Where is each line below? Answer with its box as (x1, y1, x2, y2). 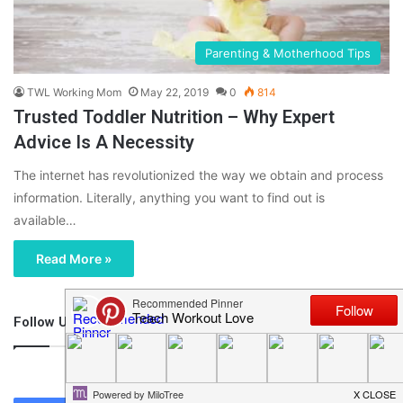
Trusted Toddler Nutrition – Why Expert (13, 106, 335, 129)
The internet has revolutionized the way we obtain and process (13, 167, 383, 184)
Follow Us (13, 314, 75, 331)
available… (13, 212, 76, 228)
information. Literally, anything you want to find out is (13, 190, 325, 206)
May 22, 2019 (140, 85, 209, 100)
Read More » (36, 251, 112, 267)
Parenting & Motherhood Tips (205, 46, 371, 61)
